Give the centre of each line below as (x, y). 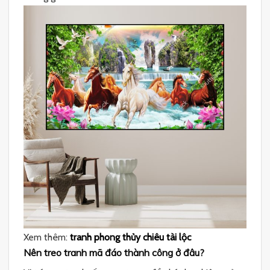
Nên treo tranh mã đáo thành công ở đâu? (114, 253)
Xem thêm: (47, 237)
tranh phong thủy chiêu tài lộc (130, 237)
